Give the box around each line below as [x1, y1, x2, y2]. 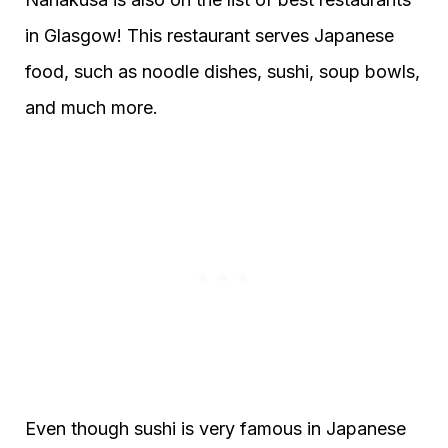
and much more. [25, 97, 158, 119]
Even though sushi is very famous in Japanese [25, 418, 406, 440]
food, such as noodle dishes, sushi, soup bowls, [25, 61, 420, 83]
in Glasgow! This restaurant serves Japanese [25, 25, 394, 47]
